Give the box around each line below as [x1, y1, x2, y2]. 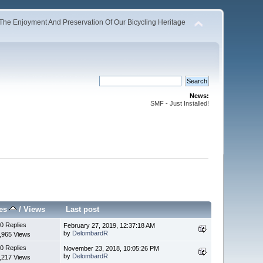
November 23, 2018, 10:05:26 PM [63, 244, 160, 252]
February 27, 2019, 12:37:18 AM [63, 221, 156, 229]
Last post [66, 204, 100, 214]
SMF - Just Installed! [150, 100, 209, 107]
